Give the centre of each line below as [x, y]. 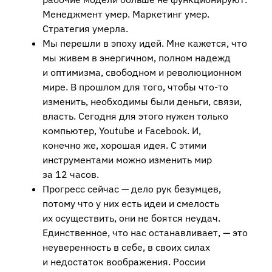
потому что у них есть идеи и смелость [131, 204]
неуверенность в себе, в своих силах [126, 247]
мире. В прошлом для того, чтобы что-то [135, 87]
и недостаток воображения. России [124, 262]
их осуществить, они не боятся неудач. [131, 218]
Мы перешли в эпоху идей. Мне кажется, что [145, 43]
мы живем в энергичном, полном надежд [137, 58]
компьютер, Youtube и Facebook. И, [122, 131]
